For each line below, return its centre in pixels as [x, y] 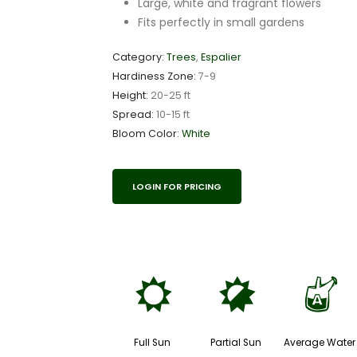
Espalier [221, 57]
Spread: [133, 115]
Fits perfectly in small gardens [221, 23]
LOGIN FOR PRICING [177, 186]
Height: [130, 96]
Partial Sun [236, 342]
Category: [138, 57]
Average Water [319, 342]
